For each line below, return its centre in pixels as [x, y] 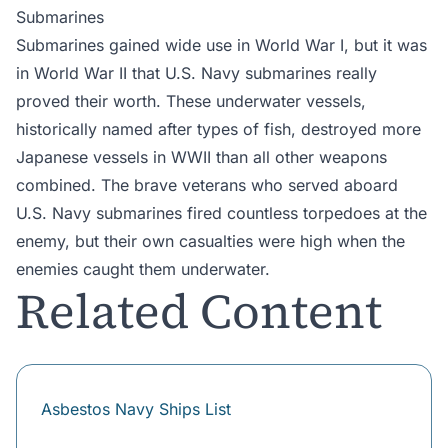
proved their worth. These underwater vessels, [191, 101]
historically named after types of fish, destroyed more [218, 129]
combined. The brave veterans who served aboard [207, 185]
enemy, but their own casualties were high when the [210, 241]
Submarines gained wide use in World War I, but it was [221, 45]
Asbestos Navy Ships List [136, 409]
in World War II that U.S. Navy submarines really [196, 73]
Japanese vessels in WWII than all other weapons [201, 157]
